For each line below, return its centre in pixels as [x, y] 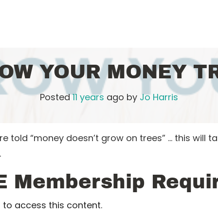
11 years [88, 97]
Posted [56, 97]
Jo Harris [159, 97]
